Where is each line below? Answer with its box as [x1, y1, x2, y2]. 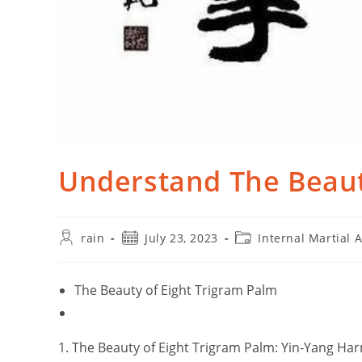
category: [234, 243, 288, 259]
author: [57, 243, 101, 259]
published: [121, 243, 185, 259]
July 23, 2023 [145, 229, 218, 246]
